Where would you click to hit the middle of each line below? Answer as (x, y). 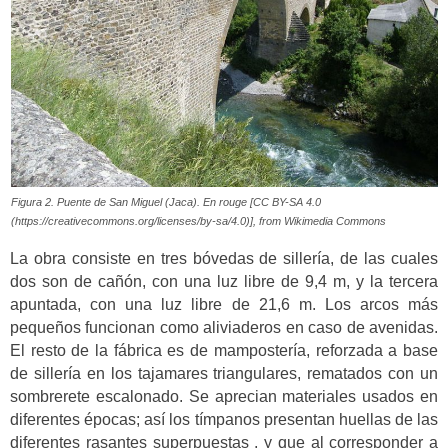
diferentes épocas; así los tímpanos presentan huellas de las (224, 419)
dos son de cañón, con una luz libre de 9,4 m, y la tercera (224, 281)
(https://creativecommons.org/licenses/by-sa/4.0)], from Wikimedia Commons (198, 221)
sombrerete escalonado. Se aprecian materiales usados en (224, 396)
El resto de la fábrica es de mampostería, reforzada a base (224, 350)
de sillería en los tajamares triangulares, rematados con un (224, 373)
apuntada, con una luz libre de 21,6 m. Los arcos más (224, 304)
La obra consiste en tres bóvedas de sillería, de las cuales (224, 258)
